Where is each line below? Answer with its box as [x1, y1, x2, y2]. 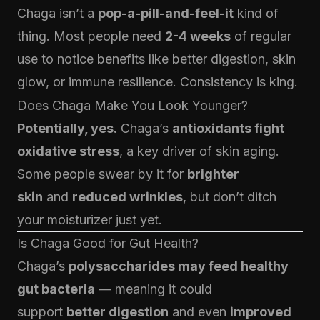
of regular [231, 29, 291, 44]
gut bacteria [17, 281, 95, 296]
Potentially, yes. [17, 121, 117, 136]
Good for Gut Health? [69, 236, 199, 251]
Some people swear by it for [17, 166, 187, 181]
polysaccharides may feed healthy [69, 259, 289, 274]
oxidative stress [17, 144, 119, 159]
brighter [187, 166, 239, 181]
